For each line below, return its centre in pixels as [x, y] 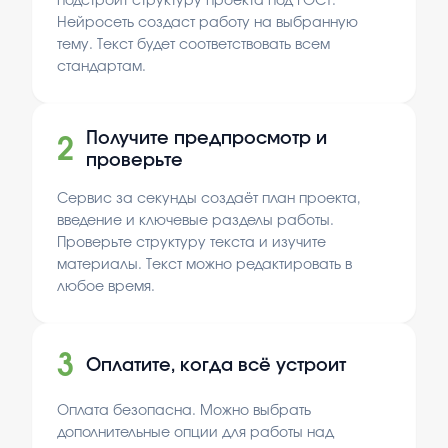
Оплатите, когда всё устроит [216, 366]
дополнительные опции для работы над [195, 433]
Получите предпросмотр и [206, 139]
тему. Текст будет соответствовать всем [193, 45]
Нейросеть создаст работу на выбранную [207, 23]
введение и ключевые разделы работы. [195, 221]
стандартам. [101, 67]
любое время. [106, 287]
